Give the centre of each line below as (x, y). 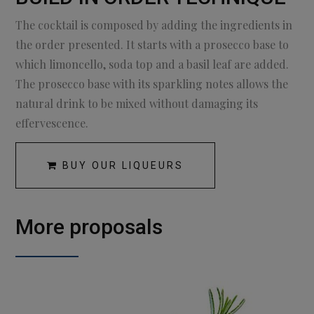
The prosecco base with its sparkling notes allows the (152, 84)
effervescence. (52, 123)
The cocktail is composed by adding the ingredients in (154, 25)
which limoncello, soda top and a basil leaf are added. (152, 64)
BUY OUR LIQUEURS (121, 166)
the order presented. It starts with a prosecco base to (152, 45)
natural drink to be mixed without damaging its (137, 104)
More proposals (89, 227)
